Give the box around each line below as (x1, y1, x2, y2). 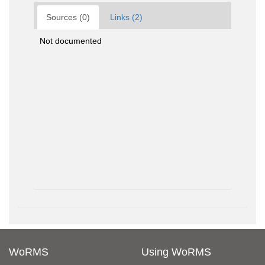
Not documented (40, 36, 102, 46)
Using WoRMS (141, 246, 211, 258)
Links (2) (110, 12, 143, 22)
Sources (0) (46, 12, 90, 22)
